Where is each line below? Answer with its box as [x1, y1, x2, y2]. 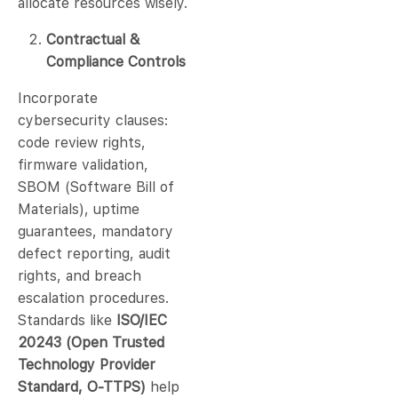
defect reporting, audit [18, 245, 171, 263]
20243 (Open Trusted [18, 334, 164, 352]
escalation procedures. [18, 290, 169, 307]
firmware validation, [18, 156, 148, 174]
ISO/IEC [112, 312, 167, 330]
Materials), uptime [18, 201, 139, 219]
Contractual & [46, 31, 139, 49]
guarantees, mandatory [18, 223, 173, 241]
